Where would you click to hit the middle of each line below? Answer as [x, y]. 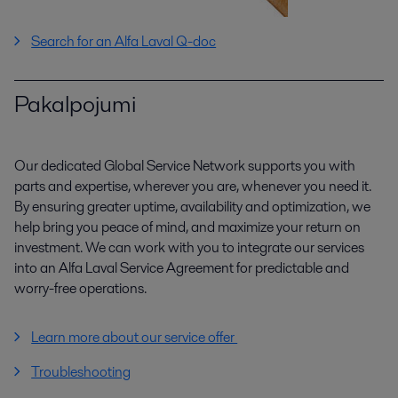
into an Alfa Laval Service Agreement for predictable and [182, 268]
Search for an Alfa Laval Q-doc [124, 41]
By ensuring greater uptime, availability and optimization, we [192, 207]
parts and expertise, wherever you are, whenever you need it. [193, 187]
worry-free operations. [80, 289]
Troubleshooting [81, 372]
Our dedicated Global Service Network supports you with [185, 166]
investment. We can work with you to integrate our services [189, 248]
